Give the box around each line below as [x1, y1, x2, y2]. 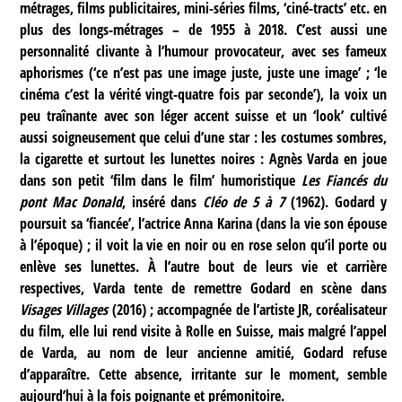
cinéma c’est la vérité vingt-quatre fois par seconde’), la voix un [20, 83, 388, 104]
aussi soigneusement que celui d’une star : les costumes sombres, [20, 127, 388, 147]
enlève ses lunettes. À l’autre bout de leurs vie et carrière [20, 256, 388, 276]
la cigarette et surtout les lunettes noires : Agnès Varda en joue [20, 148, 388, 169]
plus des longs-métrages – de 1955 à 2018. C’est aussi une [20, 19, 388, 39]
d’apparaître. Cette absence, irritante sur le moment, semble [20, 363, 388, 384]
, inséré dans [122, 191, 203, 212]
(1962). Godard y [284, 191, 388, 212]
